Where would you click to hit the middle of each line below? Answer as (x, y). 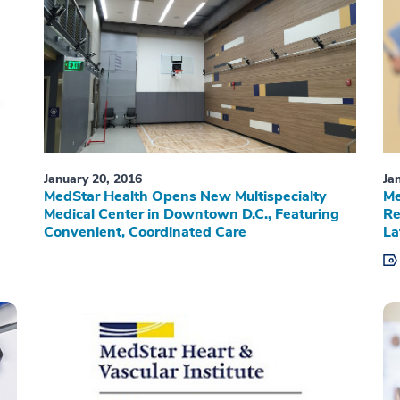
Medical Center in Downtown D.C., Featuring (191, 215)
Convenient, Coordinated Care (145, 233)
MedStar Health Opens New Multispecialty (185, 197)
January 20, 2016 (92, 179)
